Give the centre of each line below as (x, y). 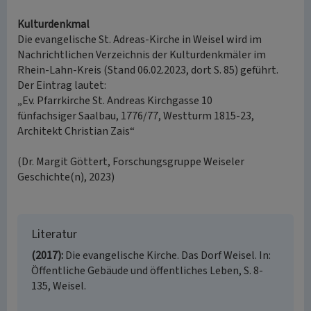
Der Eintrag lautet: (62, 85)
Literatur (54, 234)
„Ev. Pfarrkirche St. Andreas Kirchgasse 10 (115, 101)
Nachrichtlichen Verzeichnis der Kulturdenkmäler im (142, 55)
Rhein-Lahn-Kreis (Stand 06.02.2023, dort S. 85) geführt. (148, 70)
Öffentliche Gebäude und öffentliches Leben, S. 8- (147, 271)
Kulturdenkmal (53, 24)
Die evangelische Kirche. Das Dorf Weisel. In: (168, 255)
